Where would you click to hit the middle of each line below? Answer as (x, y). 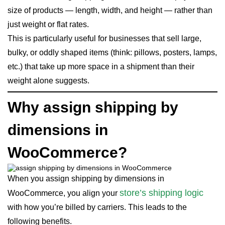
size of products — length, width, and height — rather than (110, 10)
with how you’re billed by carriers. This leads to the (97, 207)
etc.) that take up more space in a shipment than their (101, 67)
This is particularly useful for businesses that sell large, (104, 38)
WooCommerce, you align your (64, 193)
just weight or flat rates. (48, 24)
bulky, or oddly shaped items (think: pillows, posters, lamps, (112, 52)
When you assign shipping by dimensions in (86, 179)
